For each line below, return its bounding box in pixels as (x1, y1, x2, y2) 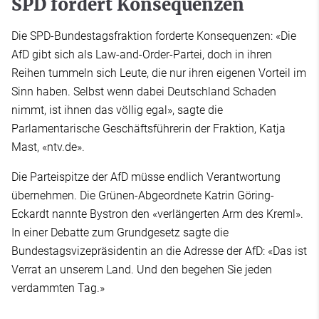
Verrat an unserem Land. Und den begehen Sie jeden (11, 262, 272, 276)
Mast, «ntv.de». (11, 140, 85, 154)
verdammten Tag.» (11, 281, 105, 295)
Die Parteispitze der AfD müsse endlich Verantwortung (11, 169, 281, 184)
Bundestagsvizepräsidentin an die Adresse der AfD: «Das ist (11, 244, 307, 258)
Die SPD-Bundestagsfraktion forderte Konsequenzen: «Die (11, 28, 296, 43)
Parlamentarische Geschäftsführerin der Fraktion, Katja (11, 121, 286, 135)
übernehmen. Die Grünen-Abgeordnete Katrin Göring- (11, 188, 274, 202)
